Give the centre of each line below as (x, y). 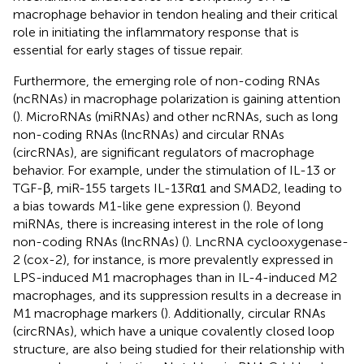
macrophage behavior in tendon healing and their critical (175, 14)
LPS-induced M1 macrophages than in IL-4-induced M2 (175, 277)
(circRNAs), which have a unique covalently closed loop (174, 331)
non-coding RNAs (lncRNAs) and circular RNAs (149, 134)
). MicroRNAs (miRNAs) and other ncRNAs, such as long (177, 116)
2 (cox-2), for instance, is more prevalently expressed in (173, 259)
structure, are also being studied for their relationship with (179, 349)
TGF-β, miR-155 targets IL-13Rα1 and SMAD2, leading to (178, 188)
